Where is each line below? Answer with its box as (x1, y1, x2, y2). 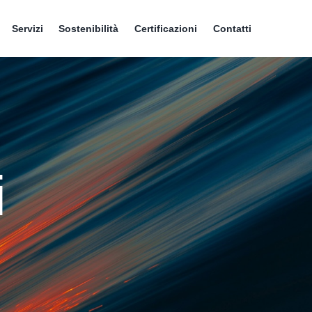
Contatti (213, 23, 252, 34)
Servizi (11, 23, 43, 34)
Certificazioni (134, 23, 198, 34)
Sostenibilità (58, 23, 119, 34)
